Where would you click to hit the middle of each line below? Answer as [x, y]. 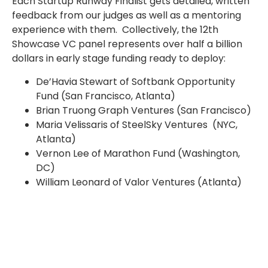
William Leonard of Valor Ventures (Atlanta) [139, 182]
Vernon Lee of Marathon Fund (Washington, [138, 153]
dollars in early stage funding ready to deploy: [119, 59]
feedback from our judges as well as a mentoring [127, 16]
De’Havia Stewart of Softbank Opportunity [135, 81]
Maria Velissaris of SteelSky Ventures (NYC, [137, 124]
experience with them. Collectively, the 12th [115, 30]
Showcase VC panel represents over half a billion [127, 44]
